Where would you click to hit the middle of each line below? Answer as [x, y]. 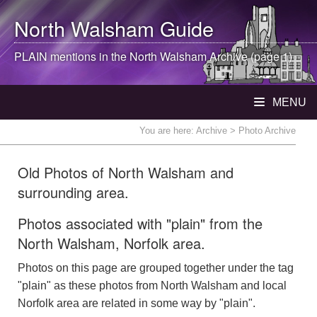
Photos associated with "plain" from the [140, 223]
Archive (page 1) [249, 56]
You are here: [168, 131]
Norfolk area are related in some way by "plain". [137, 303]
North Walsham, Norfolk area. [111, 243]
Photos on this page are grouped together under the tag [156, 268]
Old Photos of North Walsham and [126, 172]
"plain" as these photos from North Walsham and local [152, 286]
